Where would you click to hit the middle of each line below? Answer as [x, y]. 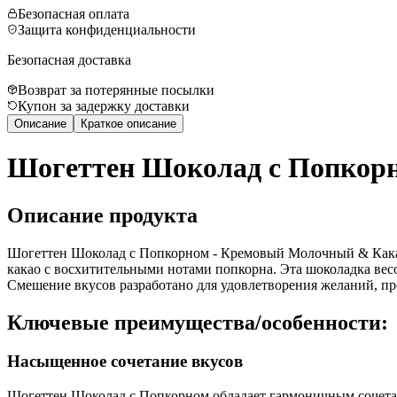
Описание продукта [102, 215]
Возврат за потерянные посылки [116, 90]
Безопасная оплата [74, 13]
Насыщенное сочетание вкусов [125, 362]
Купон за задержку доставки [104, 105]
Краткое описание [128, 123]
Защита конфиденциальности [107, 29]
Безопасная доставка [69, 59]
